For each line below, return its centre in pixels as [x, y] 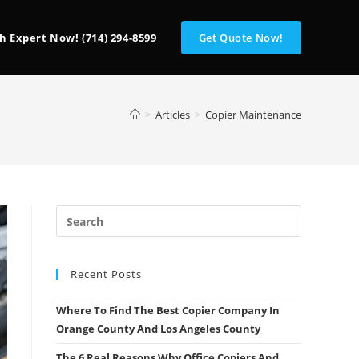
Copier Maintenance [253, 115]
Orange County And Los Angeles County [158, 329]
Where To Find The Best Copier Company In [168, 310]
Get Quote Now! [241, 38]
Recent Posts [106, 274]
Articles [173, 115]
